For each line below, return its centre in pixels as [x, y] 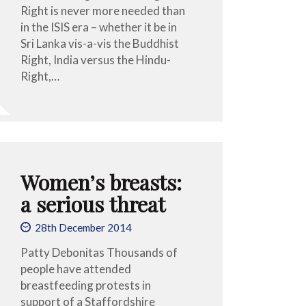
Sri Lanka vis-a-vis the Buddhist [100, 43]
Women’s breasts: [101, 182]
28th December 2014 [84, 228]
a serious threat [93, 204]
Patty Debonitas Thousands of [99, 252]
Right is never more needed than [103, 10]
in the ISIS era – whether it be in [99, 27]
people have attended [76, 268]
